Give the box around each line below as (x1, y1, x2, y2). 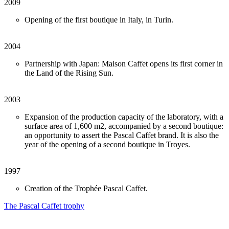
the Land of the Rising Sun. (25, 68, 113, 78)
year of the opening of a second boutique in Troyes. (25, 140, 190, 149)
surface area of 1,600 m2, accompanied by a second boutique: (25, 122, 223, 131)
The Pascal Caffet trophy (4, 201, 84, 211)
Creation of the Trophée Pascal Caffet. (25, 184, 148, 193)
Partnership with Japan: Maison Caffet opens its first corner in (25, 59, 223, 68)
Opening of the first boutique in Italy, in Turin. (25, 15, 173, 25)
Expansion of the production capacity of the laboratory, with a (25, 112, 223, 122)
